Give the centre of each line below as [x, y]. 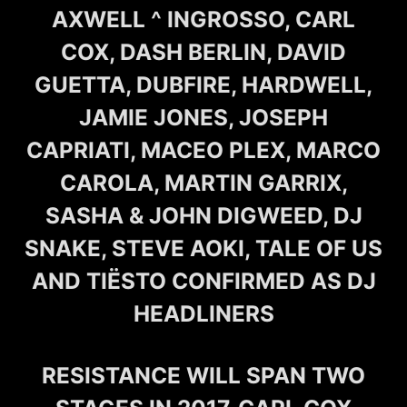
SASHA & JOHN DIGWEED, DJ [203, 215]
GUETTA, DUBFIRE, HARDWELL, [203, 84]
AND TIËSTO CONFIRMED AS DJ [203, 280]
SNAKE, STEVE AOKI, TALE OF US [203, 248]
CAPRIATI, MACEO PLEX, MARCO [203, 149]
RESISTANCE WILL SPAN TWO [203, 375]
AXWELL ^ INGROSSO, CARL [203, 19]
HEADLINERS [203, 313]
